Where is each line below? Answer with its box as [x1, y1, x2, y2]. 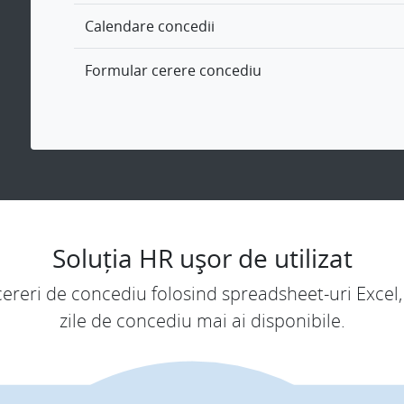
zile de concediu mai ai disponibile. [59, 308, 345, 334]
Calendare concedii [85, 16, 215, 37]
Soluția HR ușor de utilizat [51, 241, 353, 276]
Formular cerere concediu [85, 60, 262, 81]
